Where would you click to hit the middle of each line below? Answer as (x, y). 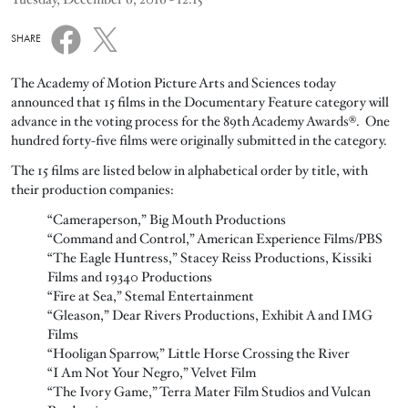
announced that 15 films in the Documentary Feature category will (200, 102)
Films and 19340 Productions (130, 276)
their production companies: (92, 189)
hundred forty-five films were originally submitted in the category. (199, 140)
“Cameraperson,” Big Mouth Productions (167, 219)
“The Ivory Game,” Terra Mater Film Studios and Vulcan (209, 391)
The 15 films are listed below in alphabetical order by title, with (189, 170)
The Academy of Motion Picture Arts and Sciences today (173, 82)
